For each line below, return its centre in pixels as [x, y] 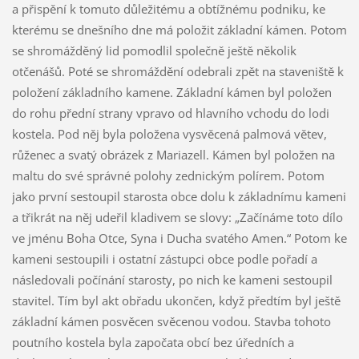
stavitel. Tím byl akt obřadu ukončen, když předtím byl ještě [176, 300]
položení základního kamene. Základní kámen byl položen [171, 92]
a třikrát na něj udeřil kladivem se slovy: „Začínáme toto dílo [177, 217]
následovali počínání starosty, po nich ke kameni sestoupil [172, 279]
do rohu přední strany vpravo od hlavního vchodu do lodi [170, 113]
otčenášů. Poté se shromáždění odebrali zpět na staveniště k [177, 71]
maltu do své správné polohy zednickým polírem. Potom [168, 175]
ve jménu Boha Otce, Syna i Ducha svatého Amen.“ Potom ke [179, 238]
